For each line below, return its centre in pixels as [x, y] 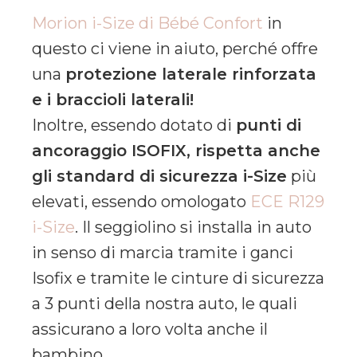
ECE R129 [287, 201]
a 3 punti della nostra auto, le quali [165, 303]
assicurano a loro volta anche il [150, 329]
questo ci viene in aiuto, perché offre [175, 48]
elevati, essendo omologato [141, 201]
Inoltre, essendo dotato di [134, 125]
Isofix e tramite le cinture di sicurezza [178, 278]
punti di [269, 125]
